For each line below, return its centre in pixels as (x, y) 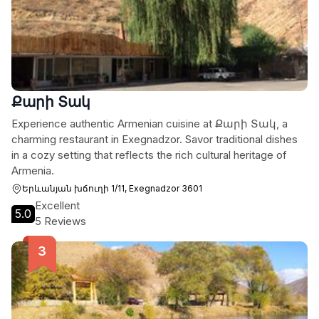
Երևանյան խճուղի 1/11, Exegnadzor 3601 (112, 188)
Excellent (57, 205)
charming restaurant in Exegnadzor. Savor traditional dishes (155, 139)
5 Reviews (61, 221)
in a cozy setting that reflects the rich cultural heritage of (149, 155)
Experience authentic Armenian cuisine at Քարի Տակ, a (150, 124)
